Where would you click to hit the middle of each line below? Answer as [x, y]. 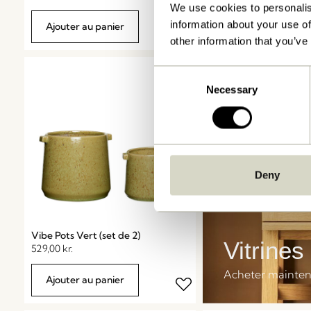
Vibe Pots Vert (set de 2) [86, 235]
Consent [173, 74]
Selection [175, 90]
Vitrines [263, 250]
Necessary [232, 90]
